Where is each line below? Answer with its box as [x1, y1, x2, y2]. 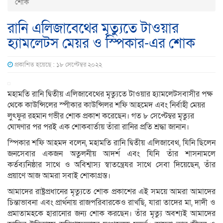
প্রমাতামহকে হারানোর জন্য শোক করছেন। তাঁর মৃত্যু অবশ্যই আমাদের [7, 208, 216, 220]
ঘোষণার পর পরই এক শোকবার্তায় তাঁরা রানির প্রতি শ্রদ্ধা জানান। [7, 121, 189, 133]
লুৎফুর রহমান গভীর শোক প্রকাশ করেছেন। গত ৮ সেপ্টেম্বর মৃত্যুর [7, 111, 194, 122]
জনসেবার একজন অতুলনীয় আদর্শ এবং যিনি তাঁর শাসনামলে [7, 148, 216, 160]
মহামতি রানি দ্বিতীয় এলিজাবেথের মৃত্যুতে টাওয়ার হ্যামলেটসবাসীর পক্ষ [7, 89, 213, 100]
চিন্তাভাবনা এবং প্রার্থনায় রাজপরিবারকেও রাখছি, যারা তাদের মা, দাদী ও [7, 197, 216, 209]
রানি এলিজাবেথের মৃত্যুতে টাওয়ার [7, 19, 179, 38]
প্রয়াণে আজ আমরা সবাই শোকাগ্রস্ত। [7, 170, 111, 182]
